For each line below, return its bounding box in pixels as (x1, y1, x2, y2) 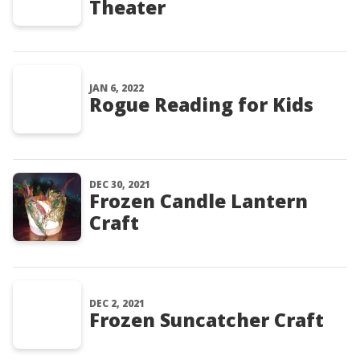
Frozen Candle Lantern (89, 188, 308, 214)
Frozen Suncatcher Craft (89, 307, 324, 333)
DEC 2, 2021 (89, 297, 145, 310)
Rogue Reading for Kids (89, 92, 313, 117)
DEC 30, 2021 (89, 178, 150, 191)
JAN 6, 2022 (89, 81, 144, 95)
